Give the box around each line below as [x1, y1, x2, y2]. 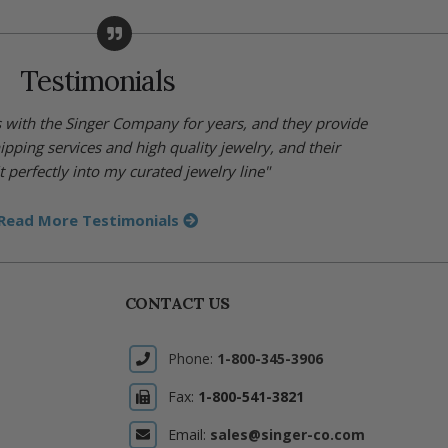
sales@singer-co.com [209, 425, 365, 445]
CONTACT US [124, 293, 230, 314]
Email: [163, 425, 210, 445]
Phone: [167, 349, 217, 369]
